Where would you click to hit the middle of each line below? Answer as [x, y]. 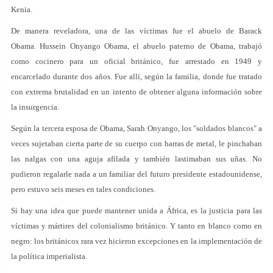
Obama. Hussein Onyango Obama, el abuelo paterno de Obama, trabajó [136, 46]
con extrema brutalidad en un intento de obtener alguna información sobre [136, 92]
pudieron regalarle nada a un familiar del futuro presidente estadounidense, [136, 174]
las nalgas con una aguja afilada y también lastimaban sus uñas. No [136, 159]
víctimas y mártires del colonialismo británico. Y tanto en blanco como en [136, 226]
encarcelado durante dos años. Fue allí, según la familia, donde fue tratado [136, 76]
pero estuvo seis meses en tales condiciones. [83, 189]
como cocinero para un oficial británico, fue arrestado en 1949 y [136, 61]
